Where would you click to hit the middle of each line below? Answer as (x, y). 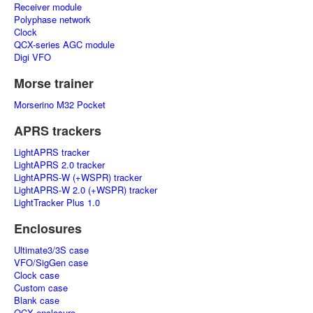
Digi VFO (32, 57)
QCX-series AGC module (64, 44)
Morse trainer (54, 83)
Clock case (37, 275)
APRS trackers (58, 131)
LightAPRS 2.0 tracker (59, 165)
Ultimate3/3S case (51, 250)
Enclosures (48, 228)
